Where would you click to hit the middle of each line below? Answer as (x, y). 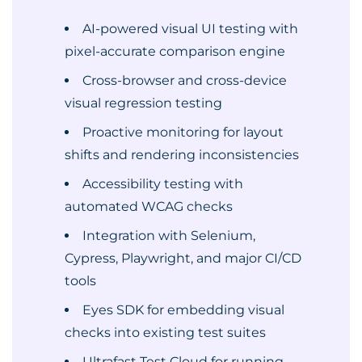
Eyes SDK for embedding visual (183, 310)
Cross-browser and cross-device (185, 80)
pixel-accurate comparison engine (175, 51)
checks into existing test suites (165, 333)
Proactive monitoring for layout (183, 132)
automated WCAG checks (149, 206)
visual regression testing (143, 103)
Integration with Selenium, (169, 236)
